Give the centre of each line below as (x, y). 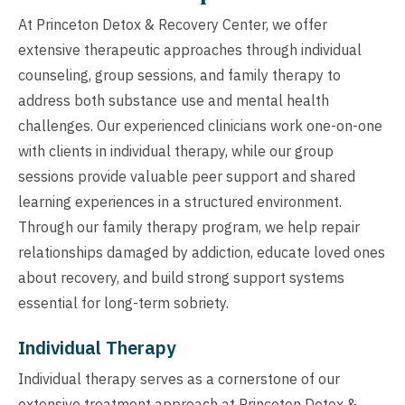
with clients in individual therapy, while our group (176, 151)
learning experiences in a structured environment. (180, 201)
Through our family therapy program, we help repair (189, 226)
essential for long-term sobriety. (123, 302)
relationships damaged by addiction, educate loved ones (202, 252)
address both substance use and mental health (174, 100)
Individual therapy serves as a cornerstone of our (179, 378)
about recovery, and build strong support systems (181, 277)
